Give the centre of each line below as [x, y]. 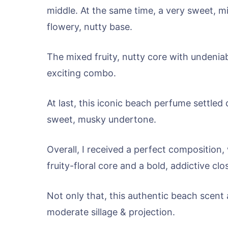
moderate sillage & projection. [111, 212]
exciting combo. [81, 73]
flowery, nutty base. [90, 27]
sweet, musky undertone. [102, 119]
